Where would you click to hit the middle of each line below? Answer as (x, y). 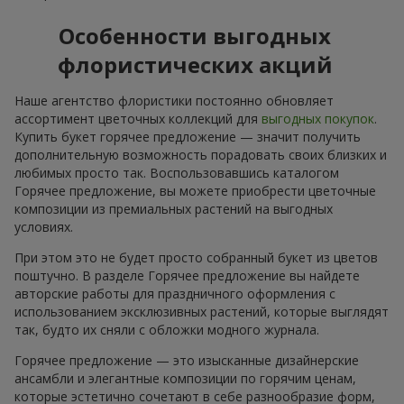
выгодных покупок (318, 118)
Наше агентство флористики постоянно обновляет (174, 100)
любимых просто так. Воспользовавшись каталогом (177, 172)
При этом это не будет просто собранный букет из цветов (196, 257)
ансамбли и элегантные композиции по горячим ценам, (185, 378)
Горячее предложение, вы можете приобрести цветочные (195, 190)
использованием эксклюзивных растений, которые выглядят (202, 311)
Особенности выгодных (195, 35)
